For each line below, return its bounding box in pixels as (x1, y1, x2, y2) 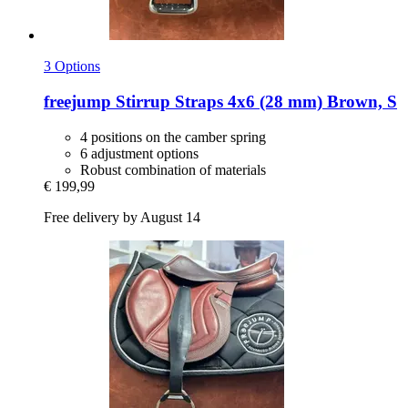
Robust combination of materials (80, 161, 266, 178)
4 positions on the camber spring (80, 128, 266, 145)
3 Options (44, 58, 100, 75)
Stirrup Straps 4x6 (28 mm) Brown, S (111, 92, 397, 111)
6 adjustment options (80, 145, 199, 161)
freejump (44, 92, 111, 111)
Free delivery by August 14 (44, 209, 200, 225)
